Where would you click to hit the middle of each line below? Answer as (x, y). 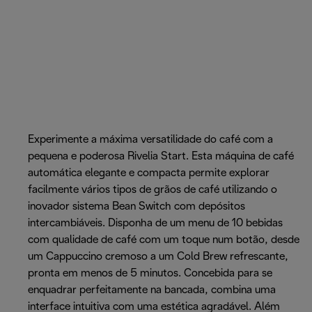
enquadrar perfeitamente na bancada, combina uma (152, 290)
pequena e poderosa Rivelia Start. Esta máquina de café (161, 157)
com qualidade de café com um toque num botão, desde (164, 240)
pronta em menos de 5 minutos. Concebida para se (150, 274)
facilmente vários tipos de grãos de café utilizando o (153, 190)
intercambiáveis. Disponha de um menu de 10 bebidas (155, 224)
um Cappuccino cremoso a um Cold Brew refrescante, (158, 257)
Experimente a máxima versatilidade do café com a (150, 140)
